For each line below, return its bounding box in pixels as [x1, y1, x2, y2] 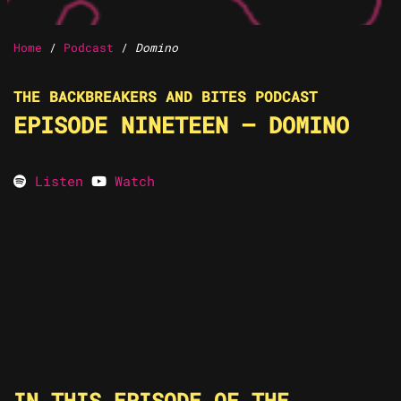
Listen [35, 172, 83, 191]
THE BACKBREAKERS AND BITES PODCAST [13, 87, 318, 107]
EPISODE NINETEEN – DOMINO [13, 110, 349, 141]
